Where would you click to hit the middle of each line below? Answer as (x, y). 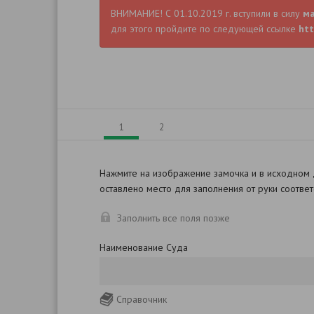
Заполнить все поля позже (173, 218)
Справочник (142, 299)
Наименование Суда (144, 247)
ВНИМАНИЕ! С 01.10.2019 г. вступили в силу (207, 13)
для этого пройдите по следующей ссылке (205, 29)
